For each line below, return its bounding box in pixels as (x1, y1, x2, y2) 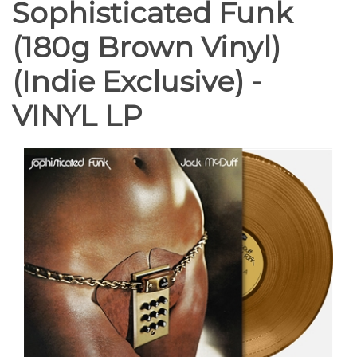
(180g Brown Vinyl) (12, 29, 280, 65)
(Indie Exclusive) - (12, 64, 261, 99)
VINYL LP (12, 98, 143, 133)
